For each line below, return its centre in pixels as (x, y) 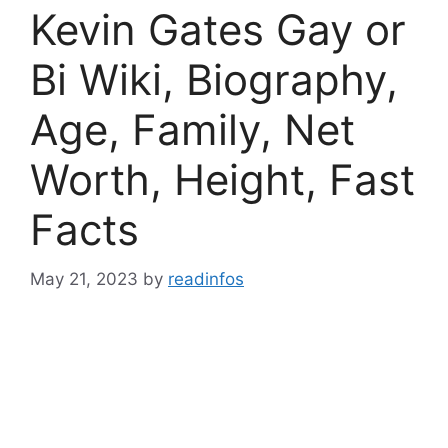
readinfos (206, 278)
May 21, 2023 (84, 278)
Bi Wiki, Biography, (214, 79)
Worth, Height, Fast (222, 179)
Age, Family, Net (192, 129)
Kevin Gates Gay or (218, 29)
